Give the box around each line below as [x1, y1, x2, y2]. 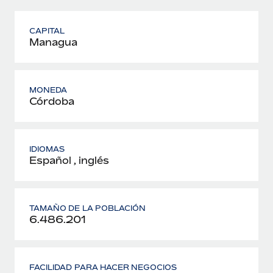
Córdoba [29, 94, 74, 107]
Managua [29, 35, 77, 48]
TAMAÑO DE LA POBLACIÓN [29, 203, 146, 213]
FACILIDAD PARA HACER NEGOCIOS [29, 262, 177, 272]
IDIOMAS [29, 144, 65, 154]
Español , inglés [29, 154, 109, 166]
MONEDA [29, 85, 68, 94]
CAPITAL [29, 26, 65, 35]
